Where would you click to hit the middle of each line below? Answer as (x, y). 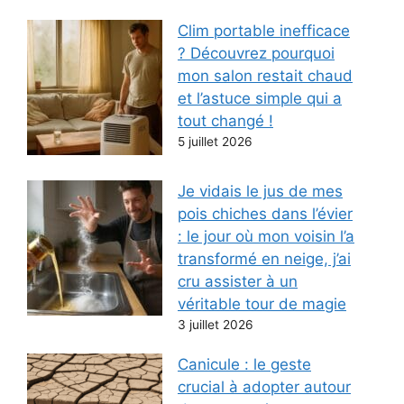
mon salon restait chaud (265, 76)
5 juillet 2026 (215, 142)
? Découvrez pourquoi (256, 54)
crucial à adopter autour (264, 386)
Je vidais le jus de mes (260, 192)
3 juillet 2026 (216, 325)
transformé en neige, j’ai (264, 259)
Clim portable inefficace (264, 31)
